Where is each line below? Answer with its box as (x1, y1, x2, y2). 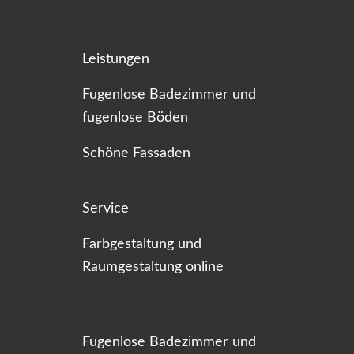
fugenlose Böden (82, 110, 188, 124)
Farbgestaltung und (82, 236, 201, 250)
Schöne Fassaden (82, 145, 190, 160)
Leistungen (82, 51, 149, 66)
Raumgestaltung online (82, 259, 224, 273)
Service (82, 201, 129, 215)
